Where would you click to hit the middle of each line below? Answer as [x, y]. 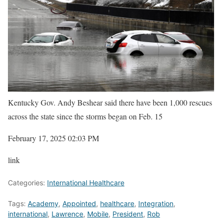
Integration [156, 204]
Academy [43, 204]
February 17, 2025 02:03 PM [54, 138]
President [128, 214]
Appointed [79, 204]
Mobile [98, 214]
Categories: [28, 183]
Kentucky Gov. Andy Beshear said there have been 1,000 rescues [110, 103]
